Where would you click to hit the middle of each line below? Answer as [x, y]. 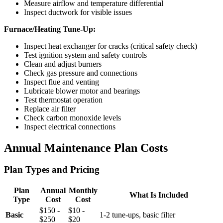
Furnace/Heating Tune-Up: [50, 29]
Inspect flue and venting [61, 82]
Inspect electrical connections [70, 126]
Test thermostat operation [63, 100]
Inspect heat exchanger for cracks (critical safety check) [111, 46]
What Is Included [159, 195]
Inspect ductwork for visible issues [78, 12]
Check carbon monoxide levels [72, 117]
